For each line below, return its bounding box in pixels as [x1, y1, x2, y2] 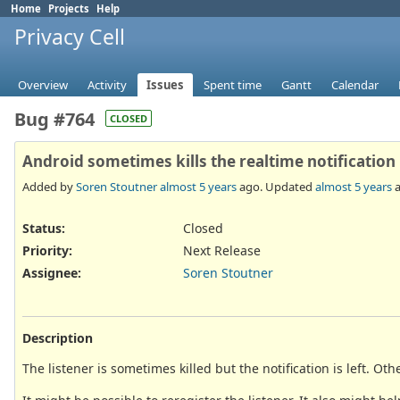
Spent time [204, 77, 262, 94]
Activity [87, 77, 127, 94]
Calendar [331, 77, 379, 94]
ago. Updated [237, 178, 315, 195]
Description [22, 329, 93, 346]
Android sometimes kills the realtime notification [22, 151, 396, 172]
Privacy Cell [14, 22, 125, 51]
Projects [48, 2, 89, 15]
